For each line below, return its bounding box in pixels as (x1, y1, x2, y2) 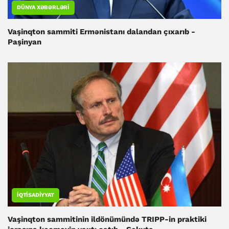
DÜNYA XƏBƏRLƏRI (17, 4, 70, 11)
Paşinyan (8, 37, 41, 47)
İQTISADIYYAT (17, 192, 54, 199)
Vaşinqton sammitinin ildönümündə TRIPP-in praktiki (8, 215, 207, 224)
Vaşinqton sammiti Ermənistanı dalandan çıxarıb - (8, 27, 195, 37)
